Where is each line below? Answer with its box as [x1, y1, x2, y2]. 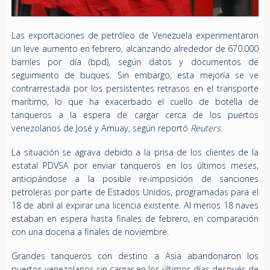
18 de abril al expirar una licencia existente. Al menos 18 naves [11, 199, 259, 212]
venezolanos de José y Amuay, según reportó [11, 122, 190, 134]
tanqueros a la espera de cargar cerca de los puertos [11, 109, 259, 121]
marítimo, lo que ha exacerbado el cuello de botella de [11, 96, 259, 108]
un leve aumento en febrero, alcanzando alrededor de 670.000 [11, 43, 259, 55]
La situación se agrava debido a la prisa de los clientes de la [11, 146, 259, 159]
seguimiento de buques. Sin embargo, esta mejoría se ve [11, 69, 259, 81]
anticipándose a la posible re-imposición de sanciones [11, 173, 259, 185]
